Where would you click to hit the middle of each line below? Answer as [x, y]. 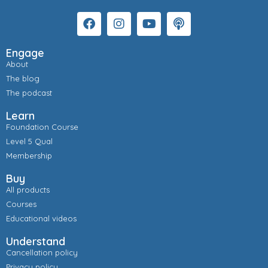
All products [28, 190]
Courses [21, 204]
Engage [25, 53]
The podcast [29, 93]
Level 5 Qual [29, 141]
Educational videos [41, 219]
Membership [29, 156]
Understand [36, 242]
